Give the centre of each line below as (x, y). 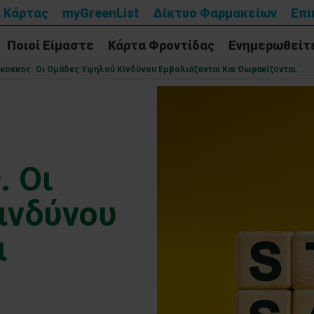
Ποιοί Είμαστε (50, 45)
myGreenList (100, 13)
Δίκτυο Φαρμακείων (214, 13)
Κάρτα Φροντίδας (161, 45)
